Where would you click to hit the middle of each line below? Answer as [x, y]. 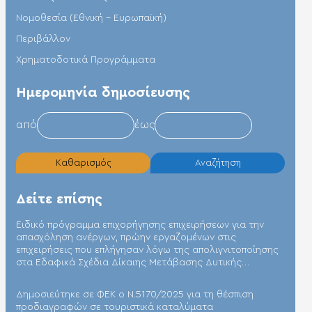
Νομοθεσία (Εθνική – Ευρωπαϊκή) [91, 18]
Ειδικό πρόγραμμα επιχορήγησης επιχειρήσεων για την [140, 225]
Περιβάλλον [43, 39]
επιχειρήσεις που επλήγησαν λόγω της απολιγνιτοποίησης [147, 250]
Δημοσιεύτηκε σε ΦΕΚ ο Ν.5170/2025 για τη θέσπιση [135, 294]
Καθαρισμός [83, 163]
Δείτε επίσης [59, 199]
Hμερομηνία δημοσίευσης [103, 92]
